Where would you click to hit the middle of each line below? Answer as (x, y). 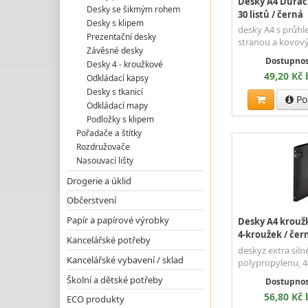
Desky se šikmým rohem (133, 9)
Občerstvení (91, 200)
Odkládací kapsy (117, 78)
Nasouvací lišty (105, 160)
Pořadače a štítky (109, 133)
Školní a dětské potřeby (115, 279)
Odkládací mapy (117, 105)
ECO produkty (96, 299)
